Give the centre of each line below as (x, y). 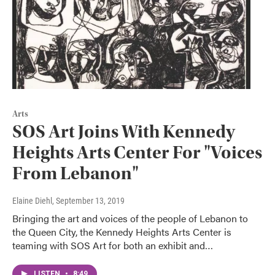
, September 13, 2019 (88, 200)
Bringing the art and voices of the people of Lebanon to (130, 218)
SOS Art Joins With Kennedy (124, 131)
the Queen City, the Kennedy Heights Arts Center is (122, 231)
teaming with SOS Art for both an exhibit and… (113, 245)
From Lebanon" (76, 173)
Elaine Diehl (32, 200)
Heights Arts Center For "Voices (137, 152)
